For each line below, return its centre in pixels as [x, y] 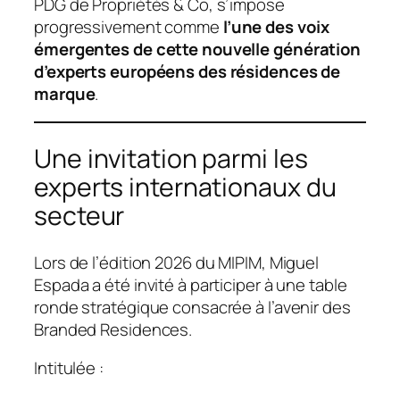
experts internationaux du [185, 187]
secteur [79, 216]
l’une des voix [276, 26]
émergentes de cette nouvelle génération [198, 49]
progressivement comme [129, 26]
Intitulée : [69, 368]
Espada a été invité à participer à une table [191, 284]
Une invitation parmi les [171, 159]
